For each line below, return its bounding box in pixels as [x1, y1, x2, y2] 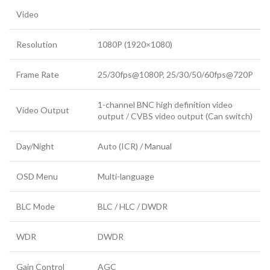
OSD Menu [16, 171, 58, 181]
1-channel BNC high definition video [98, 99, 233, 110]
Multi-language [98, 171, 154, 181]
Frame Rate [16, 69, 59, 80]
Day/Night [16, 140, 54, 151]
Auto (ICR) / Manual [98, 140, 172, 151]
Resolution [16, 39, 57, 49]
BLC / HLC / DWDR [98, 201, 168, 212]
